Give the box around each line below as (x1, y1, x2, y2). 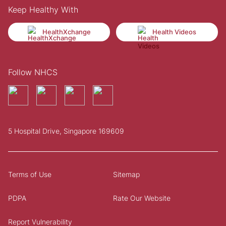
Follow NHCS (8, 67, 58, 77)
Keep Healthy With (8, 4, 78, 15)
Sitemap (113, 169, 140, 179)
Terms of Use (8, 169, 51, 179)
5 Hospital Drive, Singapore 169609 (8, 126, 124, 135)
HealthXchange (42, 28, 91, 36)
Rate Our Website (113, 193, 171, 202)
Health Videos (152, 28, 196, 36)
